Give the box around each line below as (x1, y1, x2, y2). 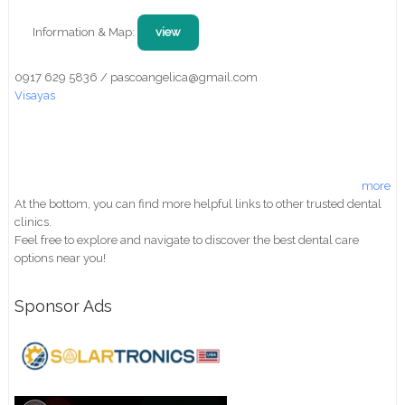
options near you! (14, 250, 107, 265)
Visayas (14, 88, 56, 102)
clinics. (14, 214, 52, 229)
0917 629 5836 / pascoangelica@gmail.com (14, 70, 259, 84)
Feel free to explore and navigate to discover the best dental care (14, 232, 360, 247)
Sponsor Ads (14, 296, 113, 316)
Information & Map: (33, 24, 138, 39)
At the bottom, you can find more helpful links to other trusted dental (14, 196, 382, 211)
